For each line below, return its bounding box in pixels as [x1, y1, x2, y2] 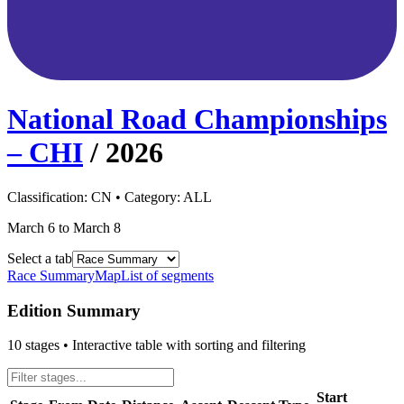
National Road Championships [7, 103, 387, 136]
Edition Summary [7, 300, 141, 320]
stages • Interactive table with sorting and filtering [22, 337, 306, 353]
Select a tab [7, 250, 72, 266]
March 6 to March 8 [7, 219, 121, 235]
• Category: [112, 188, 183, 205]
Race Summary [7, 267, 95, 283]
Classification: [7, 188, 91, 205]
